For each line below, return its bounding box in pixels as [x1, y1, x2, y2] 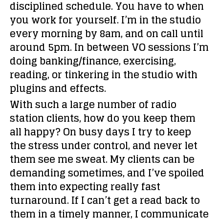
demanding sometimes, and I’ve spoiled [10, 164, 204, 182]
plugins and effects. [10, 80, 106, 97]
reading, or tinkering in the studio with [10, 66, 197, 84]
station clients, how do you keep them [10, 109, 196, 127]
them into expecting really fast [10, 178, 160, 196]
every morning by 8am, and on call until [10, 25, 203, 43]
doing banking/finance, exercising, [10, 52, 176, 70]
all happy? [10, 123, 61, 141]
